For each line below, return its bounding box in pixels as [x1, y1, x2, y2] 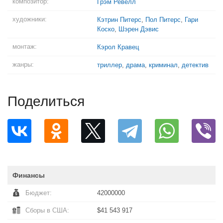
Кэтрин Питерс [97, 16, 141, 23]
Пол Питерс [145, 16, 181, 23]
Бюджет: [25, 189, 52, 197]
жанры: [12, 61, 34, 68]
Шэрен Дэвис [118, 25, 159, 33]
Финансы [12, 171, 45, 179]
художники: [12, 15, 47, 23]
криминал [149, 61, 178, 69]
